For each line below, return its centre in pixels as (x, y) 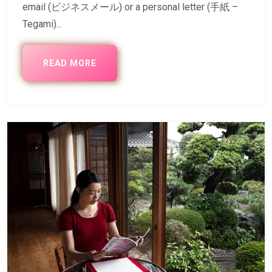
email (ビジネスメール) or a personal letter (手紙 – (130, 7)
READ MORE (70, 63)
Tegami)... (42, 24)
